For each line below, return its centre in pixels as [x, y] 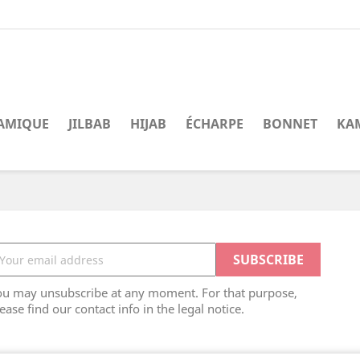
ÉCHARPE [215, 124]
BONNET [290, 124]
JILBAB [90, 124]
